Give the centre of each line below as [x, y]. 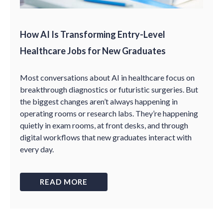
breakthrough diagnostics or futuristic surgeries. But [109, 89]
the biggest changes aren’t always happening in [99, 101]
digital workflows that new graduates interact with [106, 137]
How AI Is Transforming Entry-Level [93, 34]
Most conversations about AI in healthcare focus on [107, 77]
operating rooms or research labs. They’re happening [109, 113]
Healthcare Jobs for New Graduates [93, 51]
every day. [37, 149]
